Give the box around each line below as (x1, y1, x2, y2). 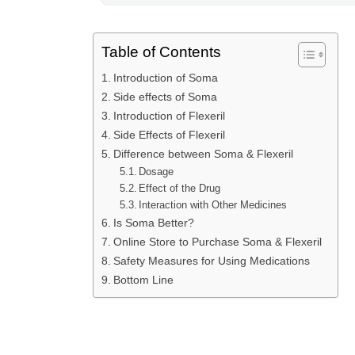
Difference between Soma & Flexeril (113, 147, 293, 161)
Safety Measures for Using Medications (113, 254, 310, 268)
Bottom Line (113, 273, 174, 287)
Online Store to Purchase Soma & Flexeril (113, 235, 322, 249)
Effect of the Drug (139, 182, 221, 195)
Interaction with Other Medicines (139, 199, 288, 212)
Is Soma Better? (113, 216, 194, 230)
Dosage (139, 166, 174, 178)
